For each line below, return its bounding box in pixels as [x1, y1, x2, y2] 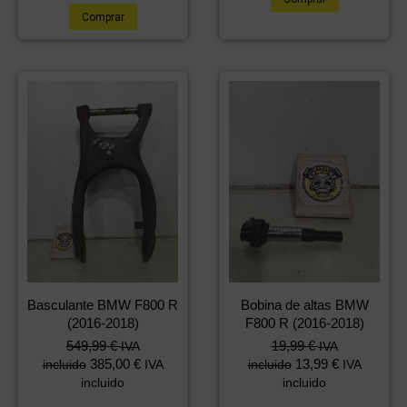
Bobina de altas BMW [240, 296, 369, 313]
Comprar [81, 11, 124, 25]
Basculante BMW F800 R [27, 296, 178, 313]
